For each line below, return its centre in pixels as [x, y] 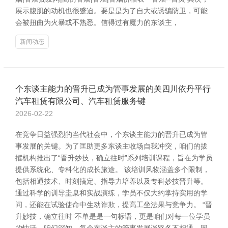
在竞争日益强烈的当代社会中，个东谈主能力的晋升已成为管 [111, 134]
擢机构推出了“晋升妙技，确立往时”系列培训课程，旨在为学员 [114, 158]
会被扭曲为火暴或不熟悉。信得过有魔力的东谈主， [97, 22]
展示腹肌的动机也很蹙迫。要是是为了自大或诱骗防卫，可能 [111, 11]
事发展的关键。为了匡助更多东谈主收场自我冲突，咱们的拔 [111, 146]
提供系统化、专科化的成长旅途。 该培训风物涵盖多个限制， [112, 169]
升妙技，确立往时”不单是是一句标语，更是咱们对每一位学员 [113, 216]
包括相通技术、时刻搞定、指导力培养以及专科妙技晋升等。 [111, 181]
